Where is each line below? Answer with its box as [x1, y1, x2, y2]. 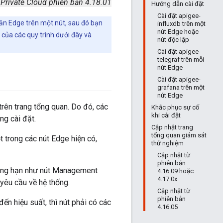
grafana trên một [157, 84, 205, 91]
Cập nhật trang [151, 123, 193, 131]
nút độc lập [157, 36, 189, 43]
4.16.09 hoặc [157, 167, 194, 175]
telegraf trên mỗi [157, 56, 204, 63]
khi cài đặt [151, 111, 181, 119]
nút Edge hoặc [157, 28, 199, 35]
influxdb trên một [157, 20, 206, 27]
